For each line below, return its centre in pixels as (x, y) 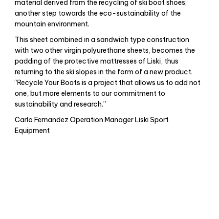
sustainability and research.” (60, 104)
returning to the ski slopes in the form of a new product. (104, 72)
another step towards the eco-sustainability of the (98, 13)
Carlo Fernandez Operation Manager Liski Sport (92, 120)
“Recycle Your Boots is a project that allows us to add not (108, 83)
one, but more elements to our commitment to (90, 94)
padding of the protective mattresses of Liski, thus (97, 61)
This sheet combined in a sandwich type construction (102, 40)
